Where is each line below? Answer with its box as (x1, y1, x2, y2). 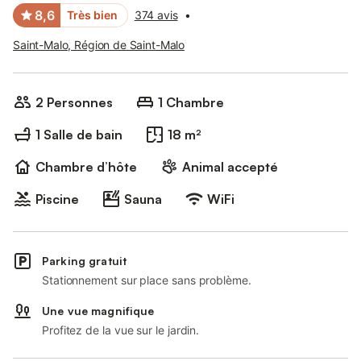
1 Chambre (158, 94, 224, 110)
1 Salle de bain (35, 127, 122, 143)
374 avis (134, 8, 178, 22)
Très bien (67, 8, 118, 22)
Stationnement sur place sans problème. (42, 273, 251, 287)
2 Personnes (35, 94, 113, 110)
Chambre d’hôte (35, 159, 137, 175)
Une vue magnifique (42, 304, 155, 317)
